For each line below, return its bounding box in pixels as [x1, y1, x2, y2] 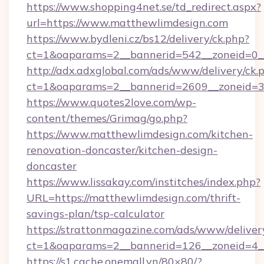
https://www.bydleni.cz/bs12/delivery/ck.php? [27, 32, 249, 45]
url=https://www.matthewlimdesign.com [27, 16, 228, 29]
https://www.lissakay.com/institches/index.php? [27, 175, 260, 189]
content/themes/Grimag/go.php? [27, 111, 187, 125]
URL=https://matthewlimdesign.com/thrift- [27, 191, 240, 204]
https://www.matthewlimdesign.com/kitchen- [27, 127, 253, 141]
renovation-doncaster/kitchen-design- [27, 143, 217, 157]
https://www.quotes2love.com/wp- [27, 95, 196, 109]
